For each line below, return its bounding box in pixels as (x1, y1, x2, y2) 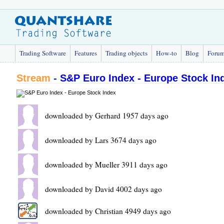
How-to (156, 48, 177, 57)
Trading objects (105, 48, 147, 57)
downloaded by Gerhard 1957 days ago (45, 110, 168, 120)
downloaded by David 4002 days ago (45, 184, 162, 194)
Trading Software (19, 48, 66, 57)
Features (74, 48, 97, 57)
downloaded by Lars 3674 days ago (45, 135, 156, 145)
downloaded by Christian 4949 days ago (45, 206, 171, 216)
